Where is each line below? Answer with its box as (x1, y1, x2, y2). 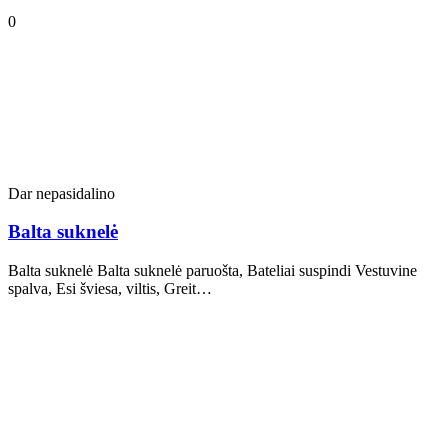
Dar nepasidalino (8, 184, 115, 202)
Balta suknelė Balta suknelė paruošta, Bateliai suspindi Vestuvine (8, 262, 417, 280)
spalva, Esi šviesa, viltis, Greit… (8, 280, 212, 298)
